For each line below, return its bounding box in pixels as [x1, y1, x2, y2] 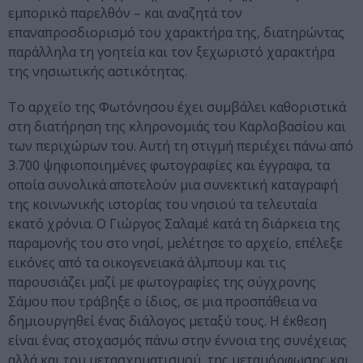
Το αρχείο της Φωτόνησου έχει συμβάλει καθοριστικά [8, 98, 346, 117]
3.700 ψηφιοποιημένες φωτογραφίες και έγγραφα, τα [8, 156, 330, 175]
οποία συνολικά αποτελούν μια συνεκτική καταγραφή [8, 176, 338, 194]
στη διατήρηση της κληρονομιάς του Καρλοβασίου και [8, 117, 346, 136]
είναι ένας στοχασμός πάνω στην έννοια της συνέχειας [8, 331, 347, 350]
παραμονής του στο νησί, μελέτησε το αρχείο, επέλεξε [8, 234, 343, 253]
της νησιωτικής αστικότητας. [8, 62, 187, 81]
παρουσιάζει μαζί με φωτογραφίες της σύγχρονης [8, 273, 316, 292]
